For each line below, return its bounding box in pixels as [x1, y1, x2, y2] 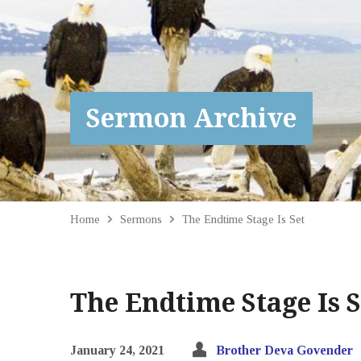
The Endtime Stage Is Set [182, 212, 305, 226]
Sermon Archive [86, 103, 297, 134]
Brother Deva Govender [216, 343, 353, 357]
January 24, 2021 [70, 343, 164, 357]
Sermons [120, 212, 162, 226]
